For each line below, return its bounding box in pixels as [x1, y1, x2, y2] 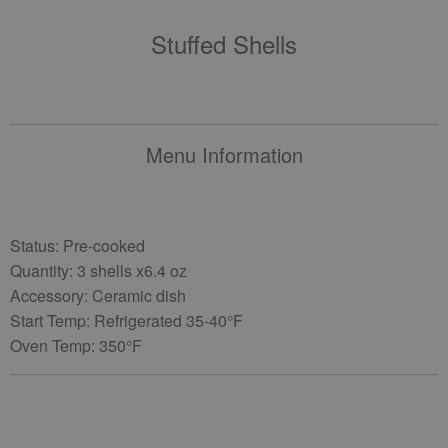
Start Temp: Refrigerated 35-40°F [10, 309, 243, 332]
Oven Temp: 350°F [10, 334, 142, 357]
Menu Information [145, 140, 303, 169]
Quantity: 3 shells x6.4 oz [10, 259, 187, 282]
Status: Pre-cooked [10, 234, 145, 257]
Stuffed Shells [151, 26, 297, 61]
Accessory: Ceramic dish [10, 284, 186, 307]
